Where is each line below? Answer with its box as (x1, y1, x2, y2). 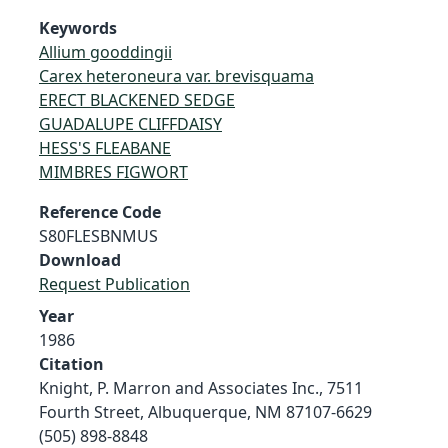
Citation (39, 352, 104, 375)
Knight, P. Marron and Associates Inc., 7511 (39, 376, 363, 399)
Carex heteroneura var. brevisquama (39, 64, 314, 87)
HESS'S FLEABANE (39, 136, 171, 159)
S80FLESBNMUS (39, 224, 158, 247)
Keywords (39, 16, 117, 39)
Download (39, 248, 121, 271)
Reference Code (39, 200, 161, 223)
